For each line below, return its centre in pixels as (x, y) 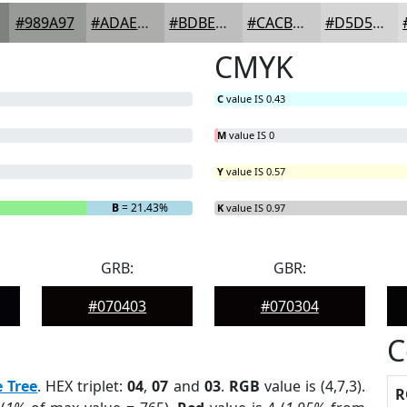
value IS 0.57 (254, 171)
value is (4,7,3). (312, 386)
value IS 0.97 (254, 208)
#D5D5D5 (378, 23)
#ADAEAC (144, 23)
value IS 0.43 (254, 99)
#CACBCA (298, 23)
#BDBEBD (222, 23)
